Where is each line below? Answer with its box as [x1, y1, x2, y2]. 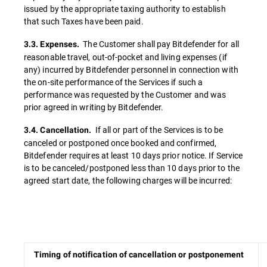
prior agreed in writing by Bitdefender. [24, 101, 164, 113]
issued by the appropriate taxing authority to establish [24, 3, 226, 14]
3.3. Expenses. [24, 39, 80, 49]
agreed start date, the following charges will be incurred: [24, 175, 232, 186]
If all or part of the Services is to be [93, 124, 223, 135]
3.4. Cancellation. [24, 125, 94, 135]
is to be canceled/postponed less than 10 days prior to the [24, 162, 240, 173]
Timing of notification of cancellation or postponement [34, 250, 244, 259]
